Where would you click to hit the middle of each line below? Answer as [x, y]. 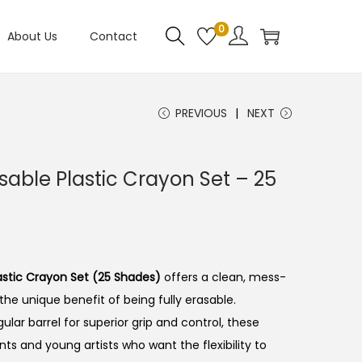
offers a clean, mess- [223, 277]
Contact [114, 36]
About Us [32, 36]
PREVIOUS [201, 113]
